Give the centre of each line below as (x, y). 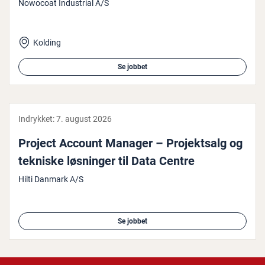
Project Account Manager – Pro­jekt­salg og (130, 143)
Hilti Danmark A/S (51, 179)
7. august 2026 (84, 119)
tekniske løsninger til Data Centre (106, 161)
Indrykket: (37, 119)
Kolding (47, 43)
